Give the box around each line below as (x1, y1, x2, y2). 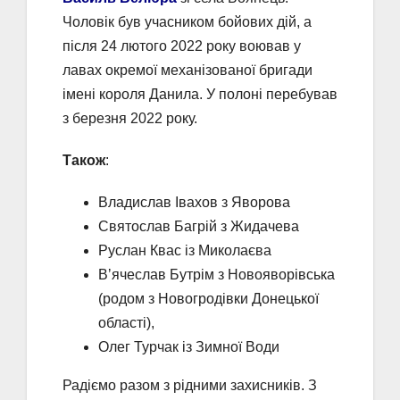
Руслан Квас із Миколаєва (98, 242, 271, 258)
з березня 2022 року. (62, 110, 197, 126)
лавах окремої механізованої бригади (62, 62, 312, 78)
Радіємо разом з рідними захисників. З (62, 377, 317, 393)
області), (98, 314, 154, 330)
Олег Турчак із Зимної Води (98, 338, 279, 354)
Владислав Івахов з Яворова (98, 194, 290, 210)
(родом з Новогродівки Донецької (98, 290, 319, 306)
